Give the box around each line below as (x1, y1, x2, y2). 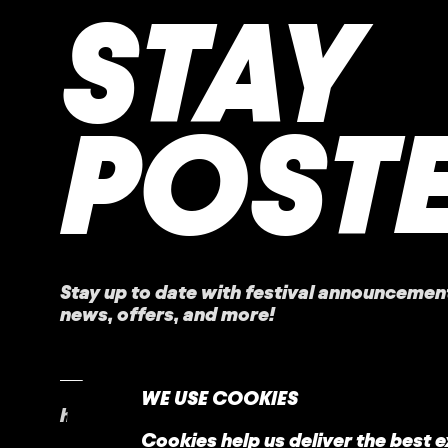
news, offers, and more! (60, 303, 275, 326)
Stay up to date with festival (60, 281, 318, 304)
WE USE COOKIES (141, 386, 299, 409)
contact (166, 403, 238, 426)
